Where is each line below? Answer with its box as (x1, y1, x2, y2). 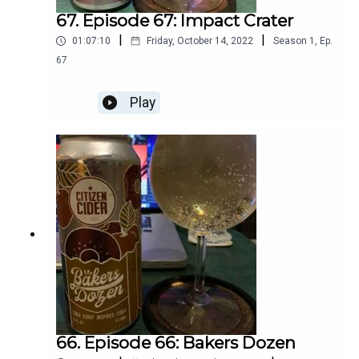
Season (273, 35, 307, 47)
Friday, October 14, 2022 (147, 35, 253, 47)
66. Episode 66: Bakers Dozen (56, 333, 296, 353)
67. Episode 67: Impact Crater (56, 10, 293, 31)
